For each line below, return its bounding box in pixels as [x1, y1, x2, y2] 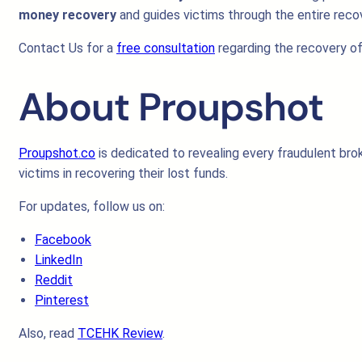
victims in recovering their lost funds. [19, 166, 228, 181]
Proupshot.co [19, 145, 95, 161]
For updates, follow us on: [19, 199, 165, 214]
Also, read [19, 326, 78, 341]
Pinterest [35, 293, 89, 308]
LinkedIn [35, 252, 82, 267]
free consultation [116, 40, 215, 56]
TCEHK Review [78, 326, 162, 341]
